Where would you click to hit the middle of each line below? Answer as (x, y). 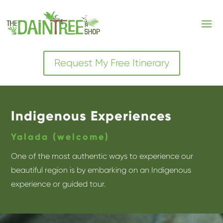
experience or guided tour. (58, 184)
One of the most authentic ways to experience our (102, 156)
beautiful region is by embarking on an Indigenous (101, 170)
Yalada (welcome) (60, 137)
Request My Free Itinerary (111, 63)
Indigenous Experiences (92, 116)
